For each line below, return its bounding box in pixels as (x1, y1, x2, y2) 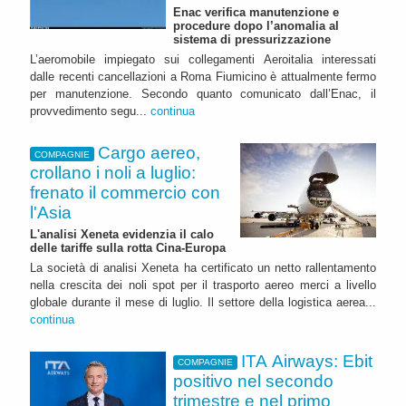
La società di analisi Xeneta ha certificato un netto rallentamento (30, 260, 376, 275)
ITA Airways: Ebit (241, 351, 373, 371)
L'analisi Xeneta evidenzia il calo (30, 227, 214, 241)
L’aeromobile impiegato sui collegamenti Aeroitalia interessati (30, 53, 376, 67)
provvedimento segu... (30, 104, 150, 119)
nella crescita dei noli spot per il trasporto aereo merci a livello (30, 277, 376, 292)
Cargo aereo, (98, 143, 201, 163)
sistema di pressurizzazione (173, 33, 331, 47)
